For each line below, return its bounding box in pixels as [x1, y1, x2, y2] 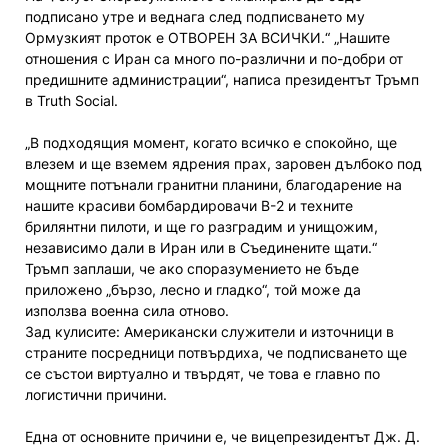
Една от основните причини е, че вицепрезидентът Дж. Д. [25, 427, 420, 445]
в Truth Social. [25, 91, 118, 109]
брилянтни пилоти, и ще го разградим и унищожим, [25, 217, 378, 235]
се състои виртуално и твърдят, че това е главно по [25, 364, 380, 382]
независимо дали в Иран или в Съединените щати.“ [25, 238, 377, 256]
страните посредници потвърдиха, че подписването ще [25, 343, 407, 361]
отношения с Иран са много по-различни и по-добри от [25, 49, 403, 67]
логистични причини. [25, 385, 167, 403]
